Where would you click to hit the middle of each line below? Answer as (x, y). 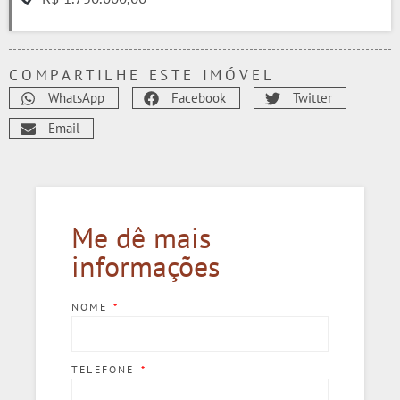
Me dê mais (141, 237)
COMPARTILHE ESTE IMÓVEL (142, 75)
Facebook (199, 98)
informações (146, 266)
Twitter (312, 98)
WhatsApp (76, 98)
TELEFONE (105, 369)
